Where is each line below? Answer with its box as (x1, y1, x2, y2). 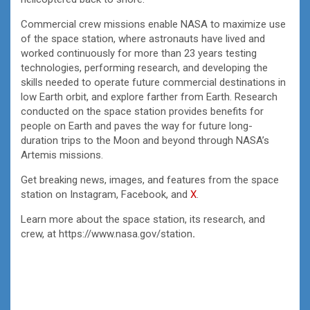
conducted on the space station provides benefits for (21, 104, 264, 118)
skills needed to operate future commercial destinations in (21, 75, 286, 89)
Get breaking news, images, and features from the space (21, 173, 279, 186)
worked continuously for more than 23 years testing (21, 46, 257, 60)
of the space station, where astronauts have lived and (21, 32, 265, 45)
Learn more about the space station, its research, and (21, 212, 265, 226)
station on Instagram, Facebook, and (21, 188, 190, 201)
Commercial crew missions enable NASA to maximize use (21, 17, 286, 30)
